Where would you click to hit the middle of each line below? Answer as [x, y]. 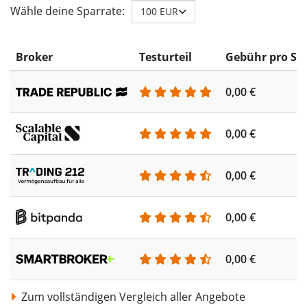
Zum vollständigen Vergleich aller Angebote [132, 296]
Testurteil [165, 57]
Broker [34, 57]
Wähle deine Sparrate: [67, 11]
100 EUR [159, 11]
